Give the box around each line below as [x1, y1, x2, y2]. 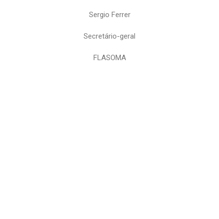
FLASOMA [93, 53, 126, 62]
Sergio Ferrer [88, 10, 131, 19]
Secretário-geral [84, 32, 135, 41]
